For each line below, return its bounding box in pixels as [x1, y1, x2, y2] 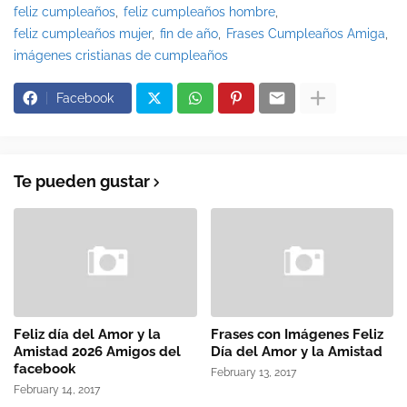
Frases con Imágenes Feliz [210, 326, 383, 343]
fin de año [160, 26, 218, 42]
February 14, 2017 [14, 383, 100, 397]
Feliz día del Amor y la [14, 326, 161, 343]
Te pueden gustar [14, 172, 150, 192]
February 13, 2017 [210, 366, 296, 380]
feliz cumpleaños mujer [14, 26, 152, 42]
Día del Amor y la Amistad [210, 343, 382, 361]
